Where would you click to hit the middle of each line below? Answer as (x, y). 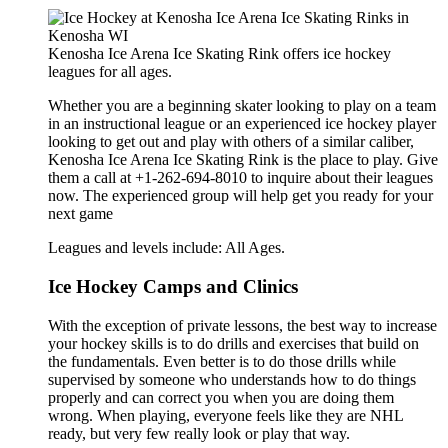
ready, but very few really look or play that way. (199, 433)
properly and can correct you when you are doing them (221, 397)
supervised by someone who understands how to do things (232, 379)
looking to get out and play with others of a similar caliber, (231, 142)
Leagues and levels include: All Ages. (166, 248)
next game (80, 214)
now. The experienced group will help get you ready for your (240, 196)
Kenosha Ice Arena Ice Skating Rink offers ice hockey (219, 54)
